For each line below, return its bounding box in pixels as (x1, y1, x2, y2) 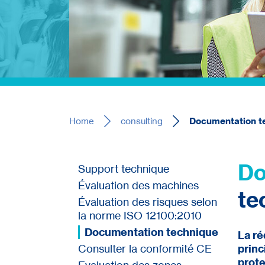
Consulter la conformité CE (78, 241, 212, 255)
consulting (121, 115, 163, 127)
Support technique (78, 161, 169, 175)
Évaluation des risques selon (78, 195, 217, 208)
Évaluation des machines (78, 178, 199, 192)
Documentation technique (85, 225, 218, 239)
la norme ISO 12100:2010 (78, 208, 202, 222)
